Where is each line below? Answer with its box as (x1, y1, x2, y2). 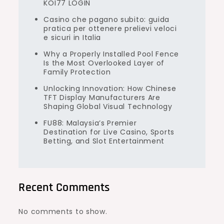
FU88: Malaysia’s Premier (43, 118, 137, 128)
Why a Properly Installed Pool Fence (43, 49, 179, 59)
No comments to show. (18, 206, 107, 216)
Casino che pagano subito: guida (43, 14, 170, 24)
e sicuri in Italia (43, 32, 101, 42)
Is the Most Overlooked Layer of (43, 58, 165, 68)
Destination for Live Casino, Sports (43, 127, 174, 137)
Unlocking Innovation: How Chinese (43, 83, 176, 93)
